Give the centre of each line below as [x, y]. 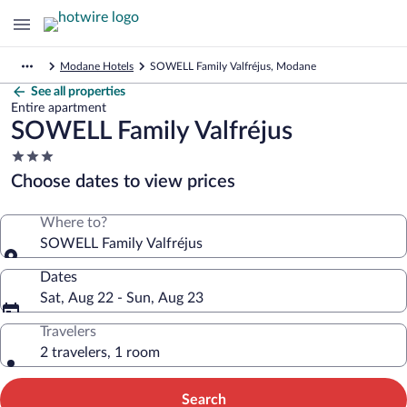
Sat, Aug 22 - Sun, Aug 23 [122, 298]
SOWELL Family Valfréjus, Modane [233, 66]
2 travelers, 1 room [100, 352]
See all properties [78, 92]
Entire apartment [59, 108]
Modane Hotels [97, 66]
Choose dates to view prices [123, 182]
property [38, 191]
